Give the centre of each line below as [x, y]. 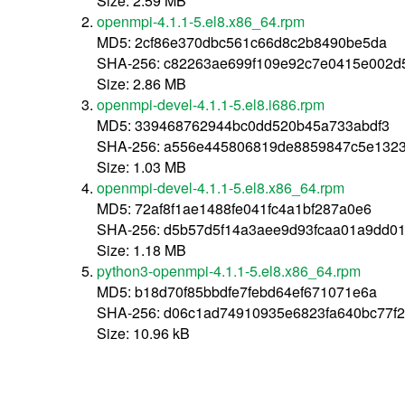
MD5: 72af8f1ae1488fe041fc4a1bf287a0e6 [235, 208]
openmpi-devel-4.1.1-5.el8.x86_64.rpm [221, 187]
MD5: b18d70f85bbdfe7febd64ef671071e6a [237, 291]
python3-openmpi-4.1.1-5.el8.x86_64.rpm [229, 270]
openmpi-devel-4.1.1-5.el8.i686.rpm [211, 104]
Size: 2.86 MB [142, 83]
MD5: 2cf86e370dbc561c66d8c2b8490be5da [242, 42]
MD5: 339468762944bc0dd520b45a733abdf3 [244, 125]
